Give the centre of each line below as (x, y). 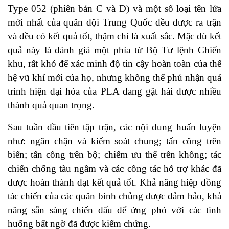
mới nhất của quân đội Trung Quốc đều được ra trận (114, 22)
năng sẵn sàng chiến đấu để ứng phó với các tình (114, 210)
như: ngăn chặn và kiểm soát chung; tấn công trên (114, 141)
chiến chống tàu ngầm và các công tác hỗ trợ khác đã (114, 169)
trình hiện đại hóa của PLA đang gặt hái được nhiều (114, 91)
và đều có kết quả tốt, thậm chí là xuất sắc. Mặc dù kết (114, 36)
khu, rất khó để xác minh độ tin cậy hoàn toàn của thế (114, 64)
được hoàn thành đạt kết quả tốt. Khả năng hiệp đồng (114, 182)
